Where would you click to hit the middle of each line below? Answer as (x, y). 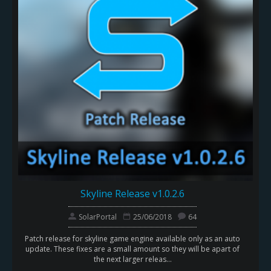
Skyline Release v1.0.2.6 (132, 193)
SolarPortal (98, 217)
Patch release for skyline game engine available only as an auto (132, 238)
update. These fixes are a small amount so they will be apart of (132, 249)
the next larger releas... (132, 259)
